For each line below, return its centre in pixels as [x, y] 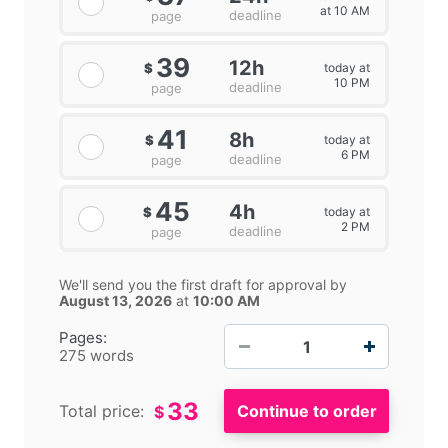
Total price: [101, 411]
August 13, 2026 [115, 301]
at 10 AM [344, 10]
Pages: [83, 337]
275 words [96, 355]
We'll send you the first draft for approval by [203, 285]
